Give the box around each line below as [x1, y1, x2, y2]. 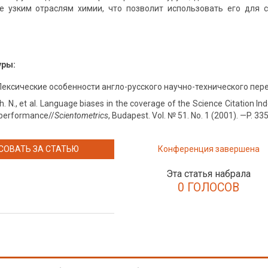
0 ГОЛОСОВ [178, 181, 240, 194]
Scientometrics [54, 111, 108, 120]
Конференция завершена [157, 144, 260, 154]
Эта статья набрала [166, 168, 251, 179]
